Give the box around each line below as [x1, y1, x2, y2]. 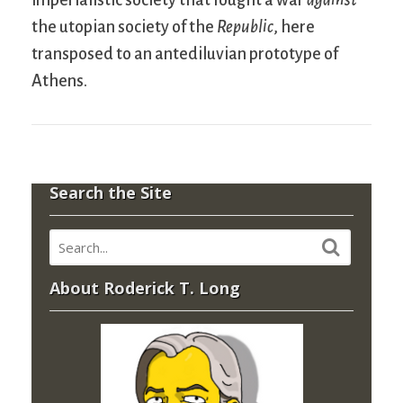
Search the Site [49, 181, 172, 203]
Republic [217, 18, 273, 37]
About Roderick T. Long [49, 276, 240, 299]
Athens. [31, 72, 87, 91]
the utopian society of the [31, 18, 217, 37]
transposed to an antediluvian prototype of [31, 45, 338, 64]
